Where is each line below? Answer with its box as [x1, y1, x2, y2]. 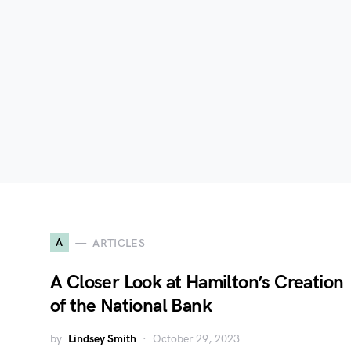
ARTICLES [92, 236, 146, 250]
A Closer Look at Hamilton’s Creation [50, 271, 344, 294]
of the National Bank [50, 295, 212, 317]
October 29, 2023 [153, 332, 240, 346]
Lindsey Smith [68, 332, 136, 346]
